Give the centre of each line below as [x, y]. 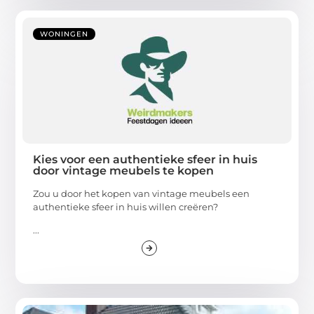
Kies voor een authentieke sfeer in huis [145, 159]
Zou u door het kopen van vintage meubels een [142, 193]
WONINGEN [64, 34]
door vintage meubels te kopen [124, 170]
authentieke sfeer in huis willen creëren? [126, 206]
